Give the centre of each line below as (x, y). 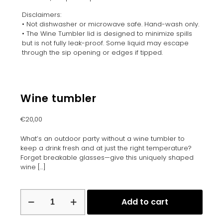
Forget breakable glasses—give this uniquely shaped (107, 158)
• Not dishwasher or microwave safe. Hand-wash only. (111, 24)
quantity (34, 213)
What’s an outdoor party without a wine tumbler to (102, 139)
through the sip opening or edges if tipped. (93, 53)
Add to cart (145, 202)
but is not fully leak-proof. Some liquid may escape (106, 43)
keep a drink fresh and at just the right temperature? (106, 148)
